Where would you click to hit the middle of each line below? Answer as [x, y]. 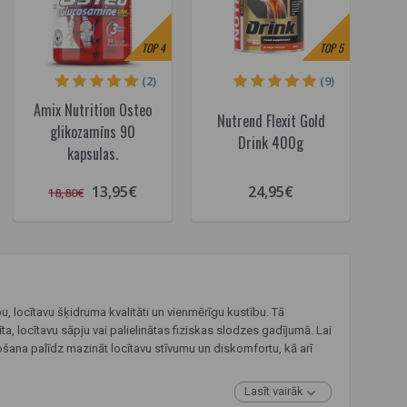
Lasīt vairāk [275, 391]
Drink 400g [271, 143]
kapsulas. [93, 154]
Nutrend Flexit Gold [271, 121]
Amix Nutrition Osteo [93, 110]
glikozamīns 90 [93, 132]
